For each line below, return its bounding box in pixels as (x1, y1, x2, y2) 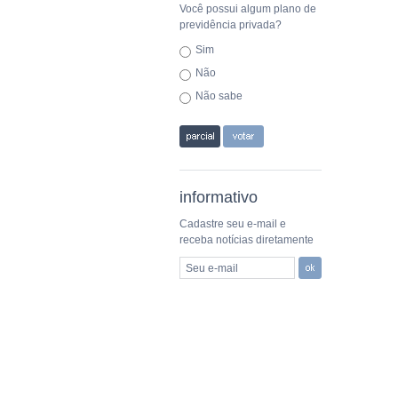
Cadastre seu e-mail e (179, 218, 286, 230)
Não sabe (195, 90, 243, 102)
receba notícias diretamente (179, 234, 314, 246)
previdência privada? (179, 19, 282, 31)
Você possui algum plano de (179, 3, 316, 15)
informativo (179, 188, 258, 206)
